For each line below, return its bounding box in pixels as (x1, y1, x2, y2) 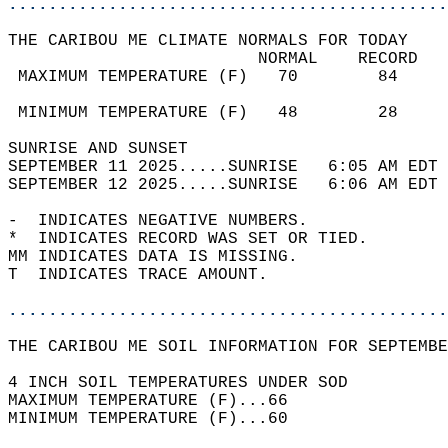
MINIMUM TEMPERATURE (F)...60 (8, 410, 308, 428)
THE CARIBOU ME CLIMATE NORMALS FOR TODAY (8, 32, 428, 50)
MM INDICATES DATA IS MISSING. (8, 248, 318, 266)
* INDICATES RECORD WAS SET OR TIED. (8, 230, 388, 248)
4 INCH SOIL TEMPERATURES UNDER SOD (8, 374, 368, 392)
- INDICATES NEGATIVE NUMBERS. (8, 212, 328, 230)
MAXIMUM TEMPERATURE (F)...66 (8, 392, 308, 410)
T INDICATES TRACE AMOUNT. (8, 266, 288, 284)
